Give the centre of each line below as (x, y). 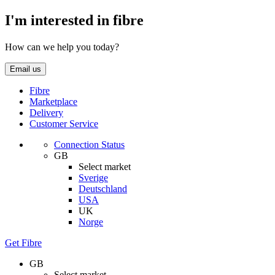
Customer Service (64, 124)
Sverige (93, 178)
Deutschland (103, 189)
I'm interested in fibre (74, 20)
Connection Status (89, 145)
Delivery (46, 113)
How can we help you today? (62, 47)
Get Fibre (23, 243)
